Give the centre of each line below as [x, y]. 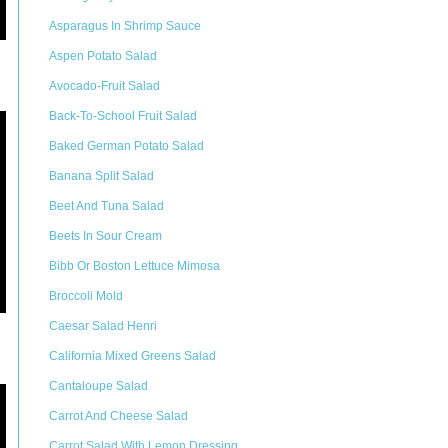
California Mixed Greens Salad [132, 356]
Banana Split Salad [101, 176]
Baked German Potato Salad [126, 146]
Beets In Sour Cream [105, 236]
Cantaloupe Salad [98, 386]
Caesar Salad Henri [103, 326]
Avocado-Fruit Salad [104, 86]
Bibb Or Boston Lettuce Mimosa [134, 266]
